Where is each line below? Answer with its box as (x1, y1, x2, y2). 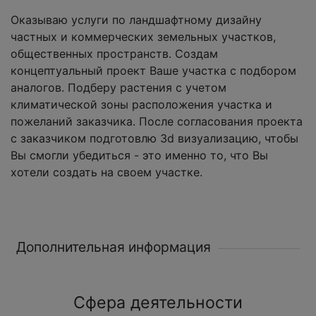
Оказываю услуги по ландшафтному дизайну (11, 13, 262, 28)
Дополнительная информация (16, 238, 211, 256)
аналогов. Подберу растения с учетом (11, 80, 226, 95)
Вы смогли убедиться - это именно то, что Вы (11, 148, 268, 163)
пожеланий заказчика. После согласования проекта (11, 114, 303, 129)
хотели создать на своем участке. (11, 165, 202, 180)
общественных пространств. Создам (11, 47, 218, 61)
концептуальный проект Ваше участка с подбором (11, 63, 296, 78)
